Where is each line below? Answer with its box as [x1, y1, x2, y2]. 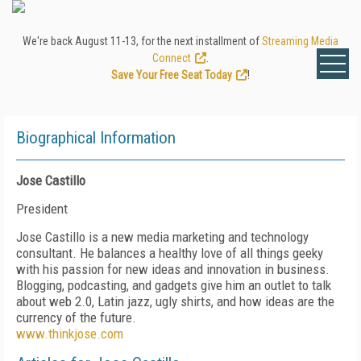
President [16, 201, 68, 217]
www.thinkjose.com [16, 326, 123, 342]
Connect [152, 52, 191, 64]
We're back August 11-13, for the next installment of [23, 35, 262, 48]
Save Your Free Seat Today [111, 68, 232, 81]
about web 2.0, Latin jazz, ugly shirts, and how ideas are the [16, 293, 334, 309]
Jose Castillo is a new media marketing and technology [16, 229, 309, 245]
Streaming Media [262, 35, 338, 48]
